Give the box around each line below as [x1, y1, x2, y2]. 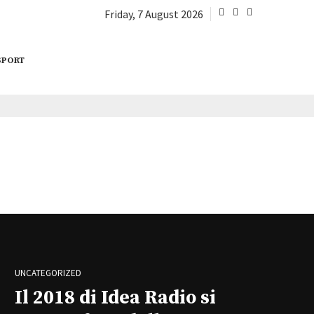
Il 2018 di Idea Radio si [15, 285, 216, 310]
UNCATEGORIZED [15, 266, 81, 279]
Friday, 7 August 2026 [104, 7, 203, 21]
